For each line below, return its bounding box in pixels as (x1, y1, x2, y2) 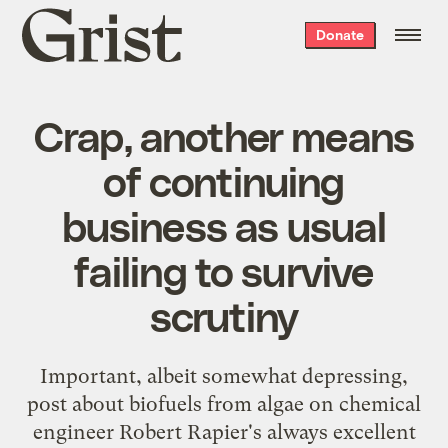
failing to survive (74, 244, 374, 295)
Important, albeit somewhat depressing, (40, 363, 408, 388)
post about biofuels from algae (27, 391, 304, 416)
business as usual (61, 199, 387, 250)
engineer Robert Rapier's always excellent (32, 419, 416, 444)
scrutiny (149, 289, 299, 340)
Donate (315, 26, 364, 43)
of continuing (103, 154, 345, 205)
